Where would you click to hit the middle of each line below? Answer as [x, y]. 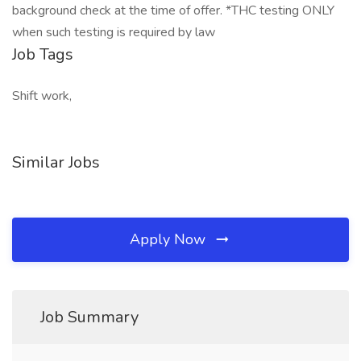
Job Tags [43, 54]
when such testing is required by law [114, 32]
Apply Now [170, 239]
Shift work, [42, 96]
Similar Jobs [56, 162]
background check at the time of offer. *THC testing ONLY [173, 10]
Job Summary [89, 317]
